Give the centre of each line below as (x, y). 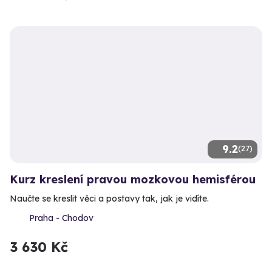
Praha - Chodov (61, 218)
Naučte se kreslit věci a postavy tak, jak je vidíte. (109, 198)
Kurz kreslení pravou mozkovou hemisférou (133, 179)
